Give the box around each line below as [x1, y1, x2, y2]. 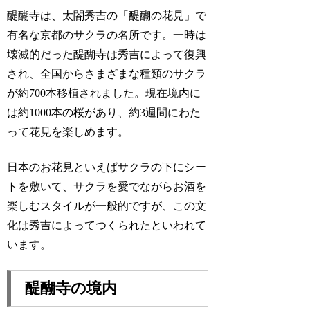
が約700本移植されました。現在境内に [7, 87, 201, 100]
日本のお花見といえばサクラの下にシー [7, 161, 207, 173]
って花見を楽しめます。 [7, 126, 129, 138]
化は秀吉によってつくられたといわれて [7, 219, 207, 231]
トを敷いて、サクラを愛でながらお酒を [7, 180, 207, 192]
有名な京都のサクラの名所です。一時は [7, 29, 207, 42]
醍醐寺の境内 [25, 279, 118, 297]
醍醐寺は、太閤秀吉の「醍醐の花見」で [7, 10, 207, 22]
